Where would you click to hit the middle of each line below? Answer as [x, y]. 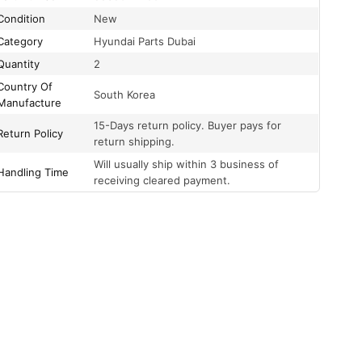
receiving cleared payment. [162, 180]
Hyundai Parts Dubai [145, 41]
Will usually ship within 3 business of [187, 164]
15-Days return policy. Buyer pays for [188, 125]
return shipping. [135, 141]
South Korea [125, 95]
